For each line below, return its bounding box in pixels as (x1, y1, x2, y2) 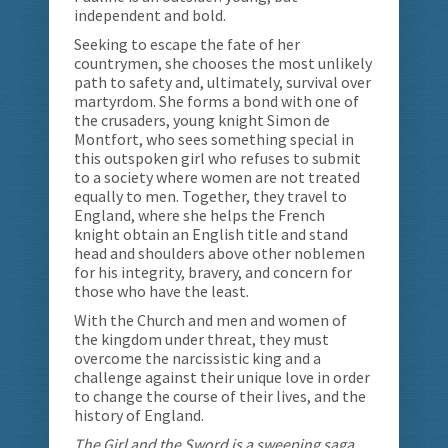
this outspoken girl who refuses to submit (74, 147, 361, 168)
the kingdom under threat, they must (74, 328, 329, 349)
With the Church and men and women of (74, 309, 347, 330)
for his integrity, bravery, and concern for (74, 261, 352, 282)
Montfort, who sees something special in (74, 128, 354, 149)
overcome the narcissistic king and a (74, 347, 321, 368)
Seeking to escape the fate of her (74, 33, 300, 54)
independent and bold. (74, 4, 226, 25)
